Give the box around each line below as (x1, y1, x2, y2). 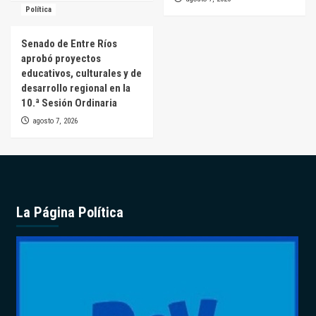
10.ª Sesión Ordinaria (21, 97, 117, 110)
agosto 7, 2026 (32, 116, 78, 126)
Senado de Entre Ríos (21, 37, 117, 51)
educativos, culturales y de (21, 67, 142, 80)
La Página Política (16, 204, 123, 221)
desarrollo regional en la (21, 82, 130, 95)
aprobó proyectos (21, 52, 101, 66)
